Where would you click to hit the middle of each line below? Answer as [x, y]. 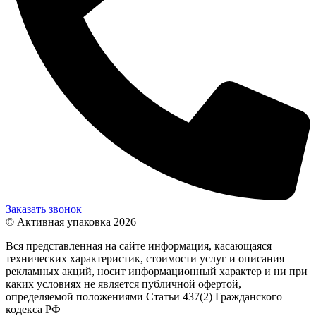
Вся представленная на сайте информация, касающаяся [139, 245]
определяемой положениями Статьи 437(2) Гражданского [144, 296]
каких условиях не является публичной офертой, [123, 284]
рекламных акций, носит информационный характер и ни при [157, 271]
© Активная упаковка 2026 [71, 221]
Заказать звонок [44, 209]
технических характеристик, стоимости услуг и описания [145, 258]
